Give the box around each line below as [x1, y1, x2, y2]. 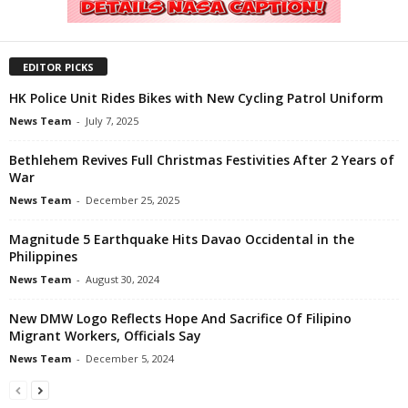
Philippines [9, 247, 77, 265]
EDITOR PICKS [23, 59, 94, 74]
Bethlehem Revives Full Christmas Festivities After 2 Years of [9, 150, 394, 168]
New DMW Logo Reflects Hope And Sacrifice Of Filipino [9, 309, 352, 327]
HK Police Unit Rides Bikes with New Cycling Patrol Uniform [9, 88, 383, 107]
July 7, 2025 [86, 113, 138, 127]
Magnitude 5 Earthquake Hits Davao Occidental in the [9, 229, 354, 248]
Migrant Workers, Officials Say [9, 326, 201, 344]
